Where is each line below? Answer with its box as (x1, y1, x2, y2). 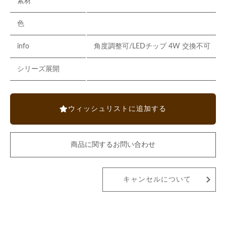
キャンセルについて (123, 176, 191, 184)
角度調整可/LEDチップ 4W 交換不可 (94, 43, 210, 50)
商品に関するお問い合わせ (71, 141, 155, 149)
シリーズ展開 (17, 66, 60, 73)
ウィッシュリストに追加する (68, 105, 166, 113)
